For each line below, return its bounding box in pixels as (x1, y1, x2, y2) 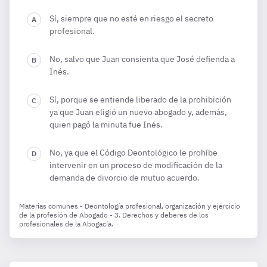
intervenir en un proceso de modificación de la (49, 160, 222, 170)
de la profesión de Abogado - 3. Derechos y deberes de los (19, 210, 209, 219)
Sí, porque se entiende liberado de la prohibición (49, 94, 231, 105)
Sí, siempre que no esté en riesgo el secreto (49, 13, 213, 24)
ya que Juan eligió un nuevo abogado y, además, (49, 107, 227, 117)
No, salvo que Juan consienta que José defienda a (49, 54, 235, 64)
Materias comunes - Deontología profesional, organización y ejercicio (19, 201, 240, 210)
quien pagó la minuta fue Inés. (49, 119, 163, 130)
